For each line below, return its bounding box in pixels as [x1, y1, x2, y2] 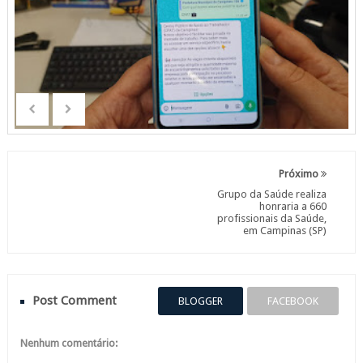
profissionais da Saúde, [217, 212, 327, 225]
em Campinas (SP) [243, 224, 327, 237]
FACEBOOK [267, 295, 319, 308]
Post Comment [32, 293, 117, 309]
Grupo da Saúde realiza [217, 188, 327, 201]
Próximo [279, 168, 322, 181]
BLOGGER [178, 295, 224, 308]
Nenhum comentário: [19, 337, 117, 350]
